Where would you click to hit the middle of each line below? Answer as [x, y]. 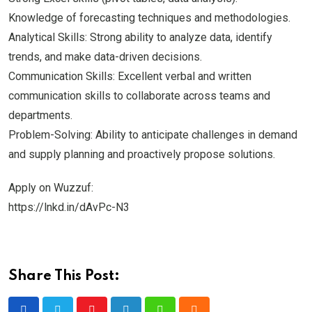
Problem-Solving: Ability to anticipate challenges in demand [153, 135]
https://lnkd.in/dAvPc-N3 [69, 207]
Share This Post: [64, 276]
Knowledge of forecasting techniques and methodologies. [149, 18]
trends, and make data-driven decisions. [105, 57]
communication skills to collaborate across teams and [139, 96]
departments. [40, 115]
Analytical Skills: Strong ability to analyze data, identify [140, 37]
